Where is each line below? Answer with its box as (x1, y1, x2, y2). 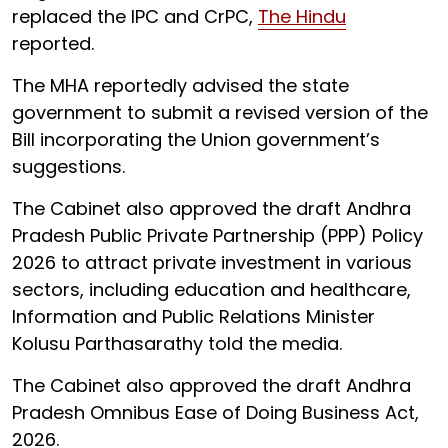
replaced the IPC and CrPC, (12, 3, 258, 29)
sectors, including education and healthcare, (12, 276, 411, 302)
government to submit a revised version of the (12, 99, 428, 125)
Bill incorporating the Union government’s (12, 126, 380, 152)
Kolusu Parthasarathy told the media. (12, 330, 347, 356)
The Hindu (258, 3, 346, 29)
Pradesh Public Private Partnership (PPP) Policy (12, 222, 423, 248)
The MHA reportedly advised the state (12, 72, 349, 98)
